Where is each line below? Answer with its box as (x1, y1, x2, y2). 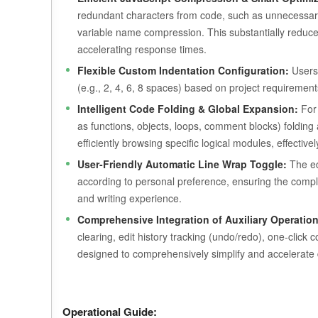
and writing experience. (77, 191, 182, 205)
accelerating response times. (77, 42, 207, 56)
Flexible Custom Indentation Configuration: (77, 63, 289, 77)
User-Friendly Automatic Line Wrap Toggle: (77, 157, 287, 171)
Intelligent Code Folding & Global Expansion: (77, 102, 298, 116)
